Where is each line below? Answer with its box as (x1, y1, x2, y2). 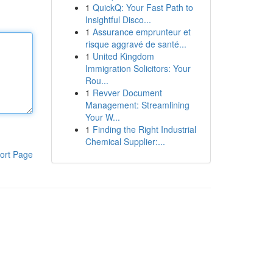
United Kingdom (92, 50, 154, 62)
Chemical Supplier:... (85, 135, 165, 147)
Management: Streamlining (85, 99, 190, 111)
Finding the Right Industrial (92, 123, 196, 135)
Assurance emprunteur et (92, 26, 191, 38)
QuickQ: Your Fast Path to (92, 1, 193, 13)
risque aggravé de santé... (85, 38, 186, 50)
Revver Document (92, 87, 162, 99)
